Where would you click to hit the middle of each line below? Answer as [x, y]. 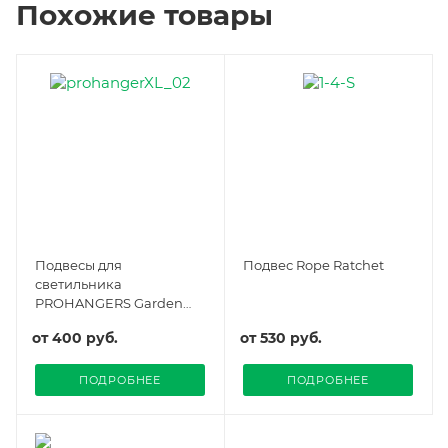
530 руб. [291, 338]
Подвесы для [78, 265]
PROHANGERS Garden [109, 303]
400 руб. [85, 338]
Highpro [62, 322]
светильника [78, 284]
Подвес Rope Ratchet [313, 265]
